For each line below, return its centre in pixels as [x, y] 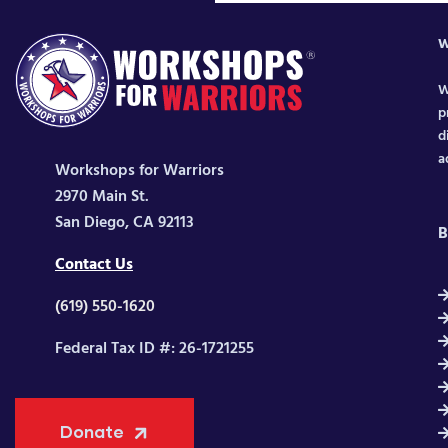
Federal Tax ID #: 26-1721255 [154, 349]
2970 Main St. [102, 197]
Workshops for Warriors [139, 171]
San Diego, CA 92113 [124, 223]
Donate [92, 432]
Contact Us [94, 265]
